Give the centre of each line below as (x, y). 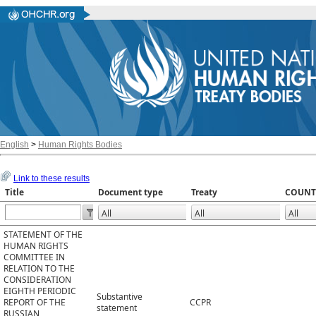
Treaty (204, 193)
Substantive (120, 297)
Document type (130, 193)
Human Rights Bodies (80, 145)
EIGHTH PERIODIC (40, 291)
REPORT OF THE (35, 303)
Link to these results (51, 179)
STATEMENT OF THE (43, 235)
